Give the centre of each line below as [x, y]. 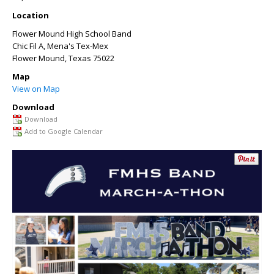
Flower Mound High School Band [72, 34]
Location [31, 15]
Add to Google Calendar [64, 131]
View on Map [36, 89]
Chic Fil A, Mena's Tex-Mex [60, 46]
